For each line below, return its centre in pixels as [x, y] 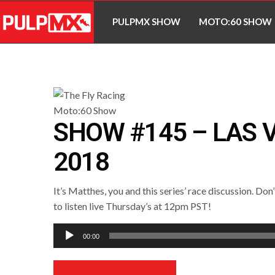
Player [66, 246]
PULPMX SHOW [147, 22]
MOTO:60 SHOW [236, 22]
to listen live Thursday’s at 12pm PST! [133, 206]
